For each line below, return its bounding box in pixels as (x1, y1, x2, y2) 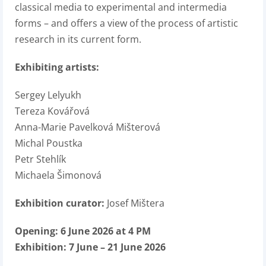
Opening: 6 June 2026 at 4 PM (15, 224, 151, 237)
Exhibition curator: (15, 197, 104, 210)
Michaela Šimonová (15, 169, 102, 182)
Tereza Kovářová (15, 104, 90, 118)
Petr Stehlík (15, 153, 66, 166)
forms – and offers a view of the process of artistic (15, 17, 238, 30)
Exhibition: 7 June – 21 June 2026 (15, 240, 166, 254)
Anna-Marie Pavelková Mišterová (15, 121, 160, 134)
